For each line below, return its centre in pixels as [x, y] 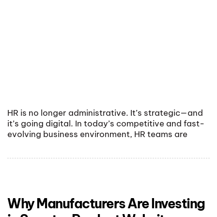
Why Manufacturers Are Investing [106, 203]
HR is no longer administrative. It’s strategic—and [105, 113]
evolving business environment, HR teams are [97, 134]
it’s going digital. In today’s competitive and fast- [106, 124]
